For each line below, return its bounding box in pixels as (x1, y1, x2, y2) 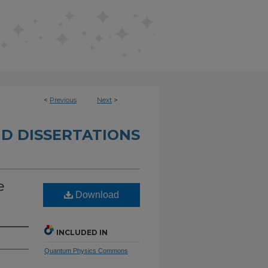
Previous (50, 96, 77, 104)
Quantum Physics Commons (44, 247, 128, 254)
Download (73, 190, 119, 200)
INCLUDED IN (56, 228, 108, 237)
